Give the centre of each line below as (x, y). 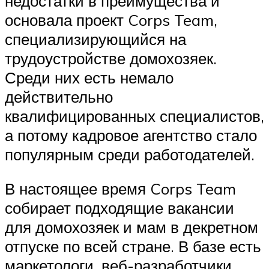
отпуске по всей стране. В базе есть (133, 246)
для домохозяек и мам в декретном (131, 227)
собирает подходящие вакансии (119, 208)
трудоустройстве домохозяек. (111, 58)
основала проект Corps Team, (111, 20)
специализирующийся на (95, 39)
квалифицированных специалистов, (134, 116)
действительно (59, 96)
